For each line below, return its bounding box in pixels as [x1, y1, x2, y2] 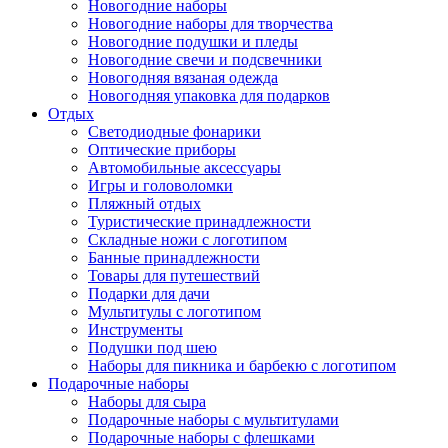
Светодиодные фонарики [88, 122, 261, 140]
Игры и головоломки [88, 176, 233, 194]
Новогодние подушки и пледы [88, 32, 298, 50]
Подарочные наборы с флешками [88, 428, 315, 446]
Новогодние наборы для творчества [88, 14, 333, 32]
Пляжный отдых [88, 194, 201, 212]
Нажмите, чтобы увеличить [8, 51, 196, 69]
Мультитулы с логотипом [88, 302, 261, 320]
